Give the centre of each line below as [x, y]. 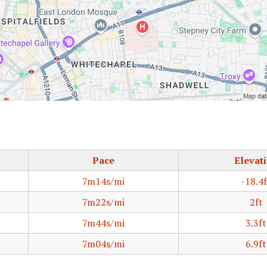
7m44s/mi [103, 223]
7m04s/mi [103, 244]
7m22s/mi [103, 202]
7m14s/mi [103, 181]
